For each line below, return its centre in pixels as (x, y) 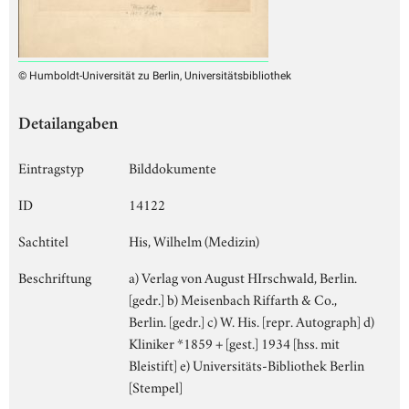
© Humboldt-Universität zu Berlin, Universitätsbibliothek (155, 75)
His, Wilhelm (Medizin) (194, 240)
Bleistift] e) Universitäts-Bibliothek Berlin (246, 364)
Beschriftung (55, 276)
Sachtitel (43, 240)
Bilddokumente (173, 167)
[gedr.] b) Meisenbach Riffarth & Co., (233, 298)
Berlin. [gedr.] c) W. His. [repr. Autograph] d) (252, 320)
